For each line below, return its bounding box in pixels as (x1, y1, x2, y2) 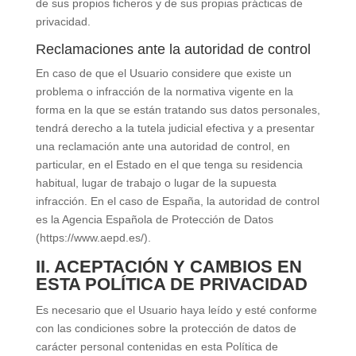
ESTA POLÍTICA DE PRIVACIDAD (35, 274, 308, 294)
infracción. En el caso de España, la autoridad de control (35, 195, 319, 207)
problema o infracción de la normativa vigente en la (35, 85, 293, 98)
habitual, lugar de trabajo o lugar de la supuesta (35, 176, 277, 189)
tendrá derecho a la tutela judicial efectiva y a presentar (35, 122, 315, 134)
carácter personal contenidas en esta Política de (35, 340, 278, 353)
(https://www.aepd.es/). (35, 231, 151, 244)
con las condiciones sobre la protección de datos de (35, 322, 296, 335)
